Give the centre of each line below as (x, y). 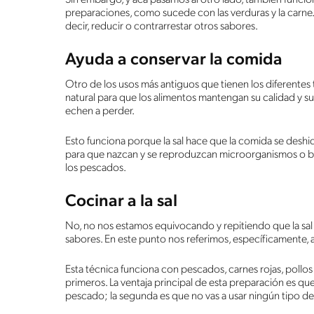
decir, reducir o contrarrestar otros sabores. (162, 26)
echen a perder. (100, 111)
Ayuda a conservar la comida (174, 60)
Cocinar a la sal (121, 202)
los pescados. (96, 168)
